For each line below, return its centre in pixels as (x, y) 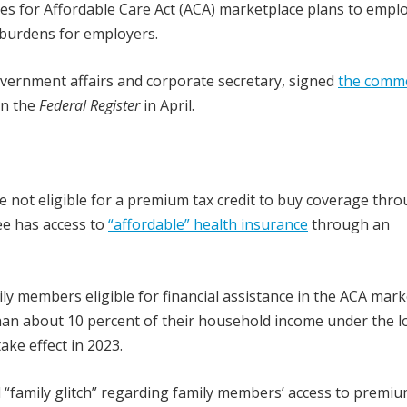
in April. (167, 105)
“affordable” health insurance (208, 224)
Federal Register (89, 105)
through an (349, 224)
